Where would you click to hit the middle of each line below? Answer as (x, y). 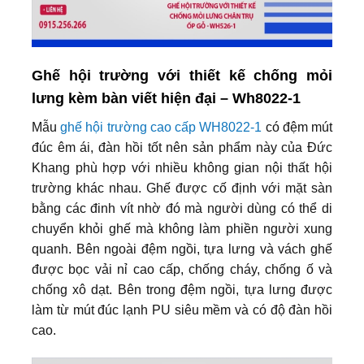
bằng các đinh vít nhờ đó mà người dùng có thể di (182, 208)
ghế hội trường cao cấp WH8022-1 (161, 127)
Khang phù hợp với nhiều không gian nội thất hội (182, 167)
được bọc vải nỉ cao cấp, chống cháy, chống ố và (182, 269)
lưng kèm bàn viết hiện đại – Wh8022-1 (166, 98)
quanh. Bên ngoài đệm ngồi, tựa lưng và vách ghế (182, 249)
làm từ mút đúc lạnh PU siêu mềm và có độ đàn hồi (182, 310)
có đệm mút (297, 127)
